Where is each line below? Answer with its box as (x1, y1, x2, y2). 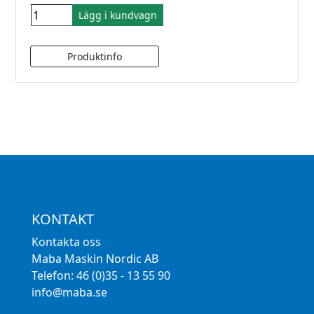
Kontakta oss (31, 234, 101, 250)
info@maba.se (31, 285, 107, 301)
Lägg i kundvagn (78, 8, 157, 22)
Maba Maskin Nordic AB (31, 251, 158, 267)
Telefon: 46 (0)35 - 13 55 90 (31, 268, 170, 284)
